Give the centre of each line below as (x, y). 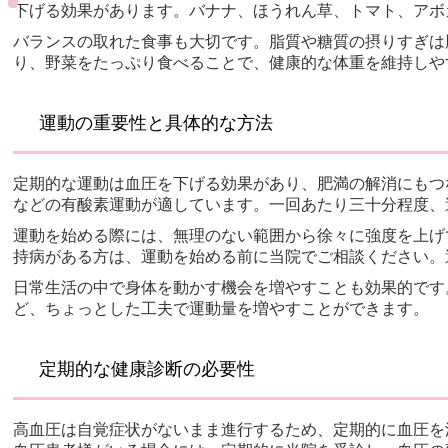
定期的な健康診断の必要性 (147, 369)
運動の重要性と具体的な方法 (156, 123)
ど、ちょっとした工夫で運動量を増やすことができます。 (221, 309)
